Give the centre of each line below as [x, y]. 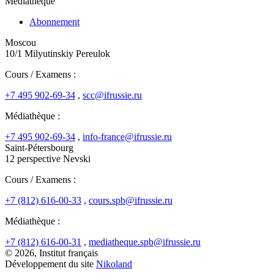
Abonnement [54, 21]
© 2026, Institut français [51, 253]
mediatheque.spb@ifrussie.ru [145, 242]
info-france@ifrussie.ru [127, 136]
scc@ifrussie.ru [112, 95]
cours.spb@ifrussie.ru [131, 200]
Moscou [20, 42]
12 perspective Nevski [48, 158]
